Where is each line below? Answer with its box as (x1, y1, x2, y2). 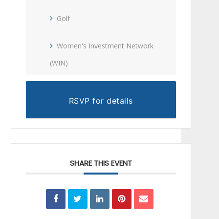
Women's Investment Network (57, 41, 154, 50)
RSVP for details (68, 95, 133, 106)
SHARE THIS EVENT (69, 158, 132, 169)
